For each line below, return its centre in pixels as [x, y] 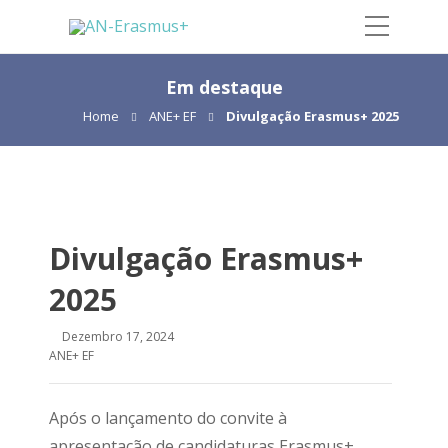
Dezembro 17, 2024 [118, 336]
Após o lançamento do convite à [168, 418]
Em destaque [224, 87]
